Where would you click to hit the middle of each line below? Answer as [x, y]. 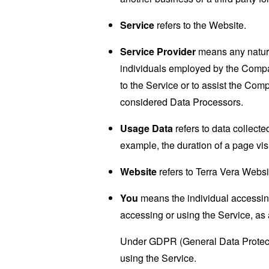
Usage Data [147, 128]
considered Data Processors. [182, 101]
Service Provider [158, 51]
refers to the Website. [200, 25]
